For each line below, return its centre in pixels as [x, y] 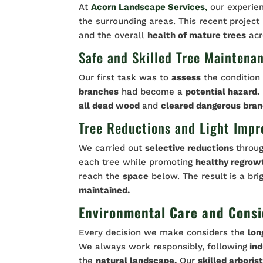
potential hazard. [223, 91]
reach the [101, 176]
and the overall [113, 35]
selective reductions [191, 148]
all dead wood [111, 105]
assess [186, 77]
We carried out [112, 148]
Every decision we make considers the [163, 232]
